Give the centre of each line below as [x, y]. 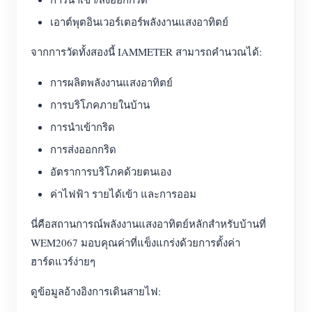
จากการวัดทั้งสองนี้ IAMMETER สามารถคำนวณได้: [146, 52]
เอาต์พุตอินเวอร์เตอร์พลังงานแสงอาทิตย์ [139, 22]
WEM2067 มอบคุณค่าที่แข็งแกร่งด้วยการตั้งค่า [135, 242]
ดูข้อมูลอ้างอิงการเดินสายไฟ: [96, 291]
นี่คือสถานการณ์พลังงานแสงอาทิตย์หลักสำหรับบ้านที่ [148, 224]
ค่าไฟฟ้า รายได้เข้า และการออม [123, 194]
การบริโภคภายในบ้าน [100, 104]
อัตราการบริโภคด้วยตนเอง [111, 171]
